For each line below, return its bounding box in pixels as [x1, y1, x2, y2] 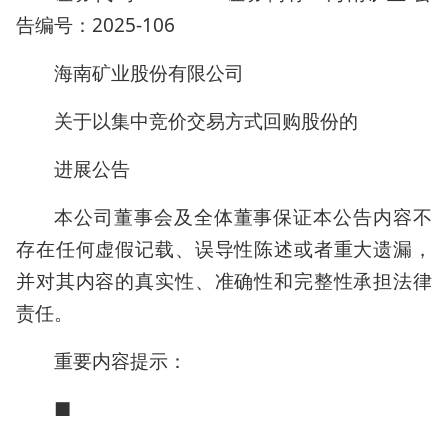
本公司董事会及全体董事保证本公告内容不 [54, 204, 432, 230]
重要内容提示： [54, 348, 187, 374]
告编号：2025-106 [16, 12, 175, 38]
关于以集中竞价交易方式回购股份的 [54, 108, 358, 134]
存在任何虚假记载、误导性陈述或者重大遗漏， [16, 236, 432, 262]
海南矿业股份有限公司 [54, 60, 244, 86]
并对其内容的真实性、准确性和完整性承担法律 [16, 268, 432, 294]
